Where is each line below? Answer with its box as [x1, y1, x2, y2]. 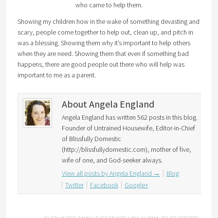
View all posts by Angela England [61, 169, 153, 178]
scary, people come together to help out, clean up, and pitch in [17, 28, 193, 36]
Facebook [90, 181, 118, 189]
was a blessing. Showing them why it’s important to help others [17, 38, 190, 47]
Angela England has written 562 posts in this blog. [61, 113, 198, 122]
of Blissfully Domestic [61, 134, 121, 143]
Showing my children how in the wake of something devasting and [17, 17, 200, 26]
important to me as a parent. [17, 71, 96, 79]
